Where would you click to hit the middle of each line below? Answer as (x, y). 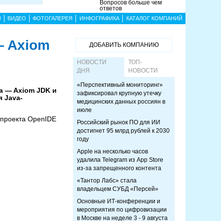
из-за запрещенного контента (119, 168)
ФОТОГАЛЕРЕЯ (53, 18)
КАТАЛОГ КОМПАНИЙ (154, 18)
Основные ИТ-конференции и (119, 201)
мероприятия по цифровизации (122, 210)
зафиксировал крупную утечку (119, 93)
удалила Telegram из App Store (120, 160)
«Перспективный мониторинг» (120, 85)
